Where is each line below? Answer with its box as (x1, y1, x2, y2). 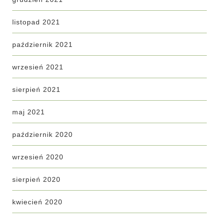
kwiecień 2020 (12, 198, 63, 206)
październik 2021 (12, 41, 73, 48)
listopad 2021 (12, 18, 60, 26)
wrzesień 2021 (12, 63, 64, 71)
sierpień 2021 (12, 86, 61, 93)
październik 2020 (12, 131, 73, 138)
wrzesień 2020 (12, 153, 64, 161)
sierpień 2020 (12, 175, 61, 183)
